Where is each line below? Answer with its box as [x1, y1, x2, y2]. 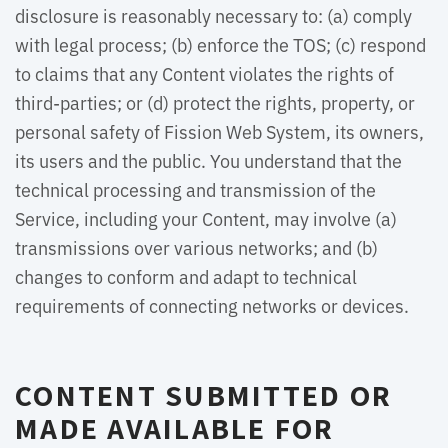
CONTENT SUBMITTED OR [15, 375, 392, 415]
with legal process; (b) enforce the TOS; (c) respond [15, 31, 426, 57]
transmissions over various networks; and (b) [15, 234, 378, 260]
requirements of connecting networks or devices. [15, 292, 409, 318]
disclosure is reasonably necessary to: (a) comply [15, 2, 412, 28]
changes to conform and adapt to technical [15, 263, 357, 289]
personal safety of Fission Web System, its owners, [15, 118, 424, 144]
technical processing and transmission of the [15, 176, 376, 202]
